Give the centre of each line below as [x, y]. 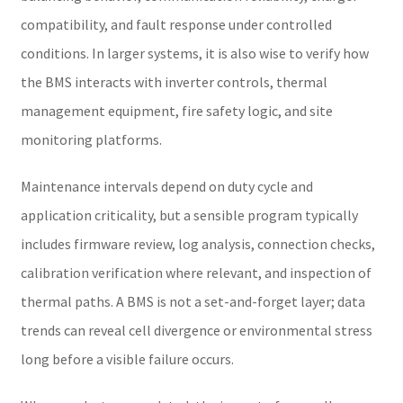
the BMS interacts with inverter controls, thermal [174, 81]
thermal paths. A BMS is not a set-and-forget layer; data [193, 301]
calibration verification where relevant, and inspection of [196, 272]
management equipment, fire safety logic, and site [176, 110]
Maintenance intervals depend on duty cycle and [166, 186]
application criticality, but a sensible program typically [189, 215]
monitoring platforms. [91, 139]
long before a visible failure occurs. [127, 358]
